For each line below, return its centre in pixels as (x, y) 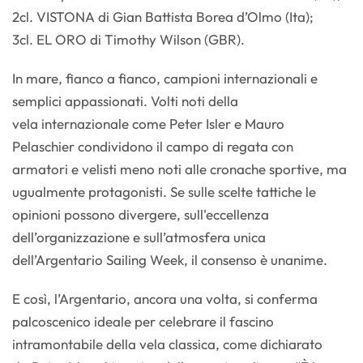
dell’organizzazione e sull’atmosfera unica (139, 237)
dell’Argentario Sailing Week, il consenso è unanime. (170, 260)
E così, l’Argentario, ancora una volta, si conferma (165, 299)
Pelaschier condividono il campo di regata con (153, 147)
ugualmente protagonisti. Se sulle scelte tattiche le (164, 192)
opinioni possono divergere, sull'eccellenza (141, 215)
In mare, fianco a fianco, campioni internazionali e (165, 79)
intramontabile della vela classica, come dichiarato (167, 344)
